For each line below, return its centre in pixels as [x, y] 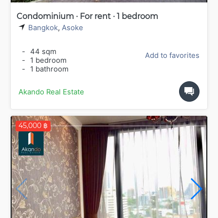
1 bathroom [48, 69]
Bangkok [43, 28]
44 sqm [42, 51]
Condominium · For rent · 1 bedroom [87, 17]
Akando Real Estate [51, 92]
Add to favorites [172, 55]
